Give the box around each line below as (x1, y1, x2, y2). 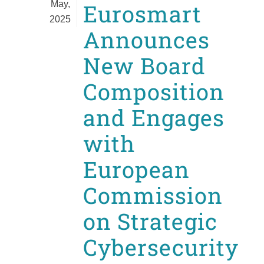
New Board (83, 51, 206, 81)
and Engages (83, 103, 225, 133)
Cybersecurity (83, 232, 239, 262)
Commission (83, 180, 223, 210)
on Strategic (83, 206, 217, 236)
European (83, 154, 190, 184)
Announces (83, 25, 210, 55)
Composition (83, 77, 225, 107)
